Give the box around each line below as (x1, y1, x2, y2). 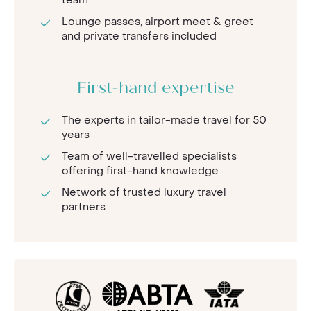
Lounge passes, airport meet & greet (62, 15, 253, 29)
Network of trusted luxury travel (62, 185, 226, 200)
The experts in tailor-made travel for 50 (62, 113, 267, 128)
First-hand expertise (76, 81, 235, 98)
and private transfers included (62, 29, 217, 44)
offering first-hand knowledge (62, 164, 219, 178)
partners (62, 200, 106, 215)
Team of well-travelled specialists (62, 149, 237, 164)
